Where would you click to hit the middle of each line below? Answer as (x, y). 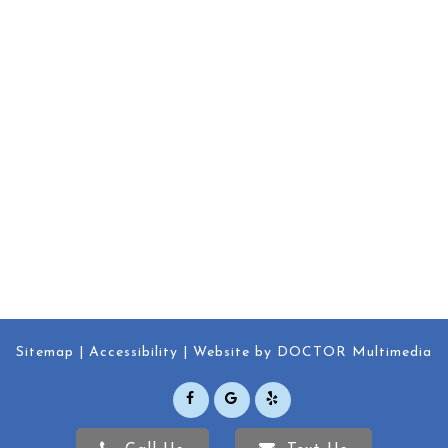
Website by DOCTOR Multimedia (312, 352)
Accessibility (133, 352)
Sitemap (45, 352)
